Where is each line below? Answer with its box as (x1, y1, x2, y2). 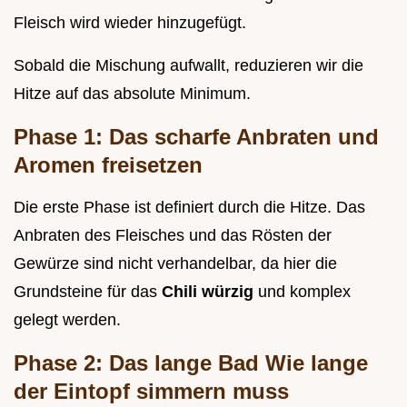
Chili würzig (162, 282, 258, 301)
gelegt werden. (14, 310, 121, 329)
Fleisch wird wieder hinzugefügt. (14, 13, 246, 32)
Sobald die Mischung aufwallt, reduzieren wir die (14, 55, 363, 74)
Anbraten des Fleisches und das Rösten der (14, 225, 332, 244)
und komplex (258, 282, 351, 301)
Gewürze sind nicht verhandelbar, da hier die (14, 253, 337, 273)
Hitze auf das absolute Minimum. (14, 84, 251, 103)
